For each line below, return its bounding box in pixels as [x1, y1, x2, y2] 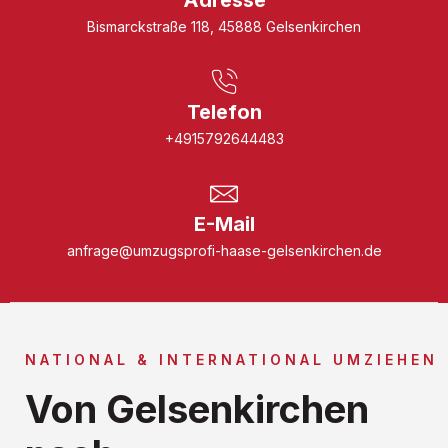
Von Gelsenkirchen [25, 385, 369, 432]
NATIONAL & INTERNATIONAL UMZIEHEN [25, 350, 438, 368]
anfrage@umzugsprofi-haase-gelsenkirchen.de [66, 241, 382, 259]
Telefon [186, 99, 262, 124]
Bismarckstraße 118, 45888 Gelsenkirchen [87, 17, 361, 35]
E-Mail [193, 211, 255, 236]
